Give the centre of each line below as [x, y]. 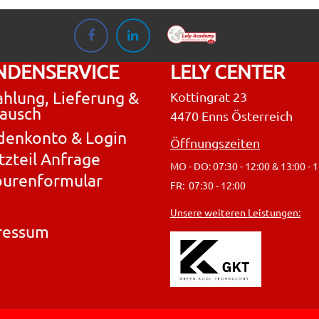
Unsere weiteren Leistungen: [235, 213]
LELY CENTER [228, 72]
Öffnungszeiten [215, 143]
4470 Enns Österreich [231, 116]
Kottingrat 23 [210, 97]
